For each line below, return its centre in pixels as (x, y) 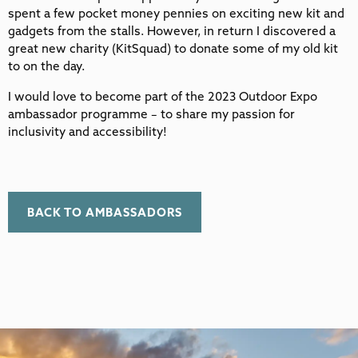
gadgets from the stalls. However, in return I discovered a (172, 30)
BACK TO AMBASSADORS (105, 212)
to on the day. (46, 66)
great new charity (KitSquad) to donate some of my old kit (173, 48)
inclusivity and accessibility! (88, 131)
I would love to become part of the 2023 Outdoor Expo (163, 96)
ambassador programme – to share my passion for (151, 113)
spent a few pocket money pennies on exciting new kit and (176, 13)
